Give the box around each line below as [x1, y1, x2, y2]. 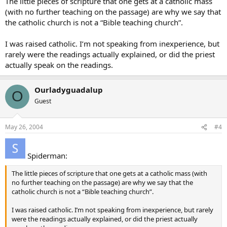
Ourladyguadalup [34, 84, 103, 95]
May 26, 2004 [5, 123, 43, 131]
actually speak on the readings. [5, 59, 113, 70]
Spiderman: [25, 150, 67, 161]
